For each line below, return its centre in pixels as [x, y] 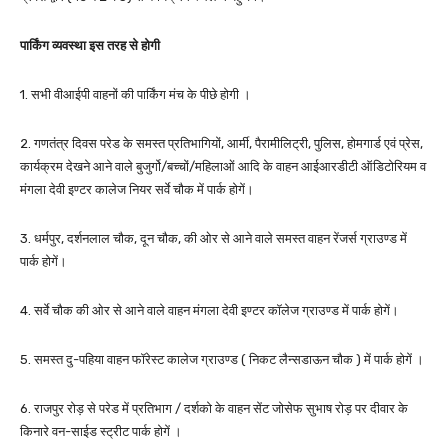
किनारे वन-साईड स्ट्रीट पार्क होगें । [101, 431]
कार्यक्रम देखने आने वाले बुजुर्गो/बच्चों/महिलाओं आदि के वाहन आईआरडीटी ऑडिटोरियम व [223, 166]
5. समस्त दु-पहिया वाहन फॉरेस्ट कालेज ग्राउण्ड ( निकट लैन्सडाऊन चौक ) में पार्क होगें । [222, 359]
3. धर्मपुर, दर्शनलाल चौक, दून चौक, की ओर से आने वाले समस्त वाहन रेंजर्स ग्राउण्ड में [213, 238]
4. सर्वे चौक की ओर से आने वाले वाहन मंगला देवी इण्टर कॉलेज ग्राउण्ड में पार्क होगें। [209, 310]
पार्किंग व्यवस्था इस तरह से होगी [90, 45]
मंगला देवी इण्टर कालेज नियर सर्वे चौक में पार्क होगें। [137, 189]
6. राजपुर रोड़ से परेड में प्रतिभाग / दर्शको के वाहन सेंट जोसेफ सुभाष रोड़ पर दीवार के [214, 408]
